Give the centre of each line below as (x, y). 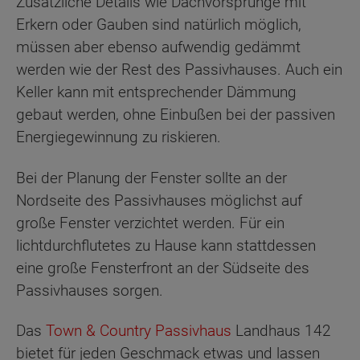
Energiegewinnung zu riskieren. (119, 137)
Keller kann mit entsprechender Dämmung (156, 92)
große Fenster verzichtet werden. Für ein (150, 223)
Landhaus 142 (283, 331)
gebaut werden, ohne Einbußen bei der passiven (176, 115)
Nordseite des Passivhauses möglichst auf (159, 200)
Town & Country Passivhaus (139, 331)
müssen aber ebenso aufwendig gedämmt (158, 47)
